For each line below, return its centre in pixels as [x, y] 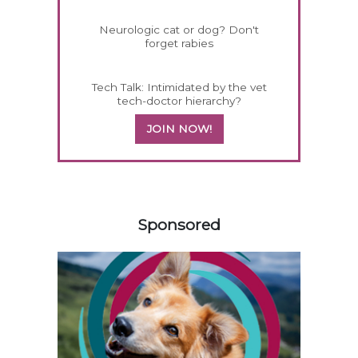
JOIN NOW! [179, 129]
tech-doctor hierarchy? [179, 101]
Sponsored [179, 225]
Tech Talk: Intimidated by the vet [179, 88]
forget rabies [179, 44]
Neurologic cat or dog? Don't [179, 30]
